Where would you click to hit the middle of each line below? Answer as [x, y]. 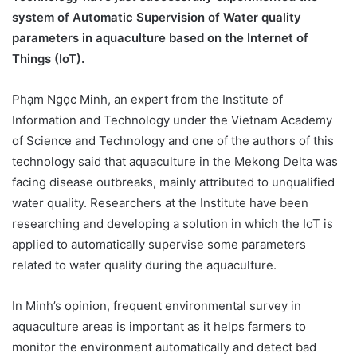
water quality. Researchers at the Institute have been [160, 203]
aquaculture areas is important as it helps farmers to [159, 327]
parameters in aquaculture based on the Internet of [160, 38]
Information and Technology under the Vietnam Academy [172, 120]
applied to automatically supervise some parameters [159, 245]
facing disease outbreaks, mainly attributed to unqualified [173, 182]
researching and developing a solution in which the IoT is [173, 224]
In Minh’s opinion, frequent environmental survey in [157, 306]
